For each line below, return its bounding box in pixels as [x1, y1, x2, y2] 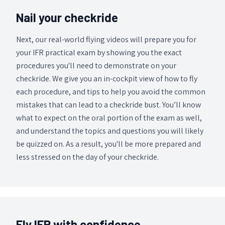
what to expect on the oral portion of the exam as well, [16, 113, 202, 124]
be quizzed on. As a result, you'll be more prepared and [16, 139, 201, 150]
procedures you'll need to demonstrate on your [16, 60, 176, 71]
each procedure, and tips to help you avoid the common [16, 86, 205, 97]
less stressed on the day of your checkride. [16, 152, 159, 163]
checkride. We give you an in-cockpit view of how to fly [16, 73, 197, 84]
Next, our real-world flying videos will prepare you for [16, 34, 196, 45]
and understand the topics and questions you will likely [16, 126, 203, 137]
